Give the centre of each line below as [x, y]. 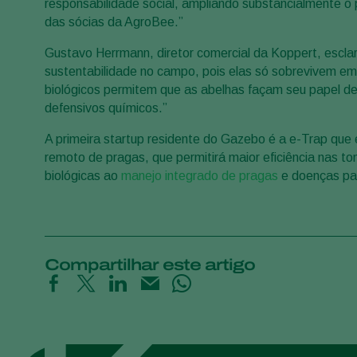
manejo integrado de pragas [200, 176]
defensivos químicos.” [106, 108]
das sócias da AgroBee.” [114, 22]
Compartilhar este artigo [150, 265]
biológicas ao [83, 176]
